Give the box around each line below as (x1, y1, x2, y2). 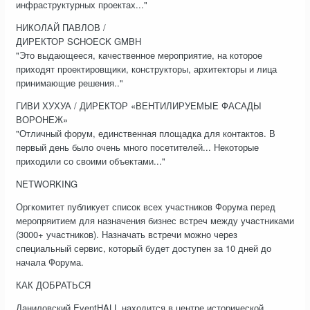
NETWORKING (16, 177, 77, 191)
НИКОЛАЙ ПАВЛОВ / (16, 21, 109, 35)
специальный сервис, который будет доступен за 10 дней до (16, 241, 271, 255)
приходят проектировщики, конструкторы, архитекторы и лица (16, 62, 277, 76)
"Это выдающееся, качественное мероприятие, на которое (16, 48, 262, 62)
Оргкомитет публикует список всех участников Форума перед (16, 200, 275, 214)
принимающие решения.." (16, 76, 123, 90)
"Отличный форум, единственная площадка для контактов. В (16, 127, 275, 140)
